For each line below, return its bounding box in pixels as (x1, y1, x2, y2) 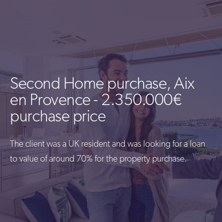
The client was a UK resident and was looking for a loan (10, 140, 205, 149)
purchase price (10, 109, 106, 125)
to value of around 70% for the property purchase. (10, 155, 187, 164)
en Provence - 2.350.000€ (10, 93, 182, 109)
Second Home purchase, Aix (10, 76, 195, 93)
